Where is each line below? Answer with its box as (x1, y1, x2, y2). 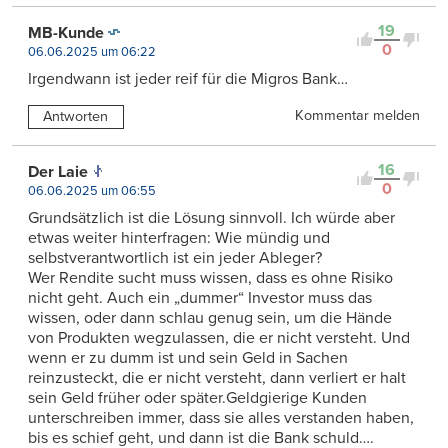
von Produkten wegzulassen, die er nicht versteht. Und (28, 327, 410, 348)
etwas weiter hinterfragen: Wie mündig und (28, 227, 330, 248)
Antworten (43, 107, 109, 125)
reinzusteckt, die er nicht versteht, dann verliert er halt (28, 367, 406, 388)
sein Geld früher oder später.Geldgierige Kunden (28, 387, 367, 408)
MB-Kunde (28, 22, 104, 43)
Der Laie (28, 161, 88, 182)
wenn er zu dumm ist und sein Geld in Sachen (28, 347, 348, 368)
